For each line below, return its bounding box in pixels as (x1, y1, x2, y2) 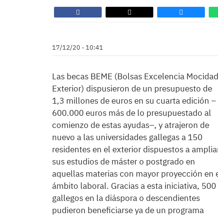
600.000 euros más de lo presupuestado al (52, 108, 211, 118)
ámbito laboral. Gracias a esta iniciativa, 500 (52, 181, 216, 191)
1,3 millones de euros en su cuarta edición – (52, 95, 216, 106)
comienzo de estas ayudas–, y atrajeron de (52, 120, 209, 130)
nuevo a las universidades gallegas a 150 (52, 132, 202, 143)
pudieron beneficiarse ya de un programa (52, 205, 204, 216)
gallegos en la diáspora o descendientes (52, 193, 200, 203)
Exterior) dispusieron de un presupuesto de (52, 83, 212, 94)
